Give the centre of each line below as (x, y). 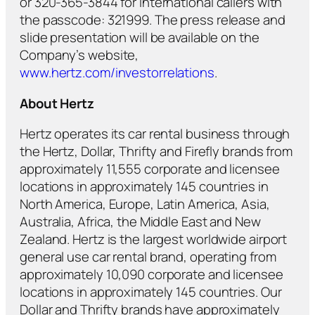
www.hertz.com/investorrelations (117, 73)
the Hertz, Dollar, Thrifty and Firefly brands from (156, 152)
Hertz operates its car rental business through (155, 134)
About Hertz (57, 103)
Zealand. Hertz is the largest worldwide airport (154, 239)
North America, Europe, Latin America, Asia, (145, 204)
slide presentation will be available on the (140, 38)
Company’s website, (79, 55)
